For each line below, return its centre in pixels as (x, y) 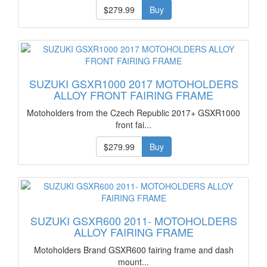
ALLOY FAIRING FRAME (133, 232)
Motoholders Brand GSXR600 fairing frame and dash (133, 250)
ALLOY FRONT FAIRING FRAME (133, 95)
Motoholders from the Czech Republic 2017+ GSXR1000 (133, 113)
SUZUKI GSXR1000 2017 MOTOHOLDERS (133, 83)
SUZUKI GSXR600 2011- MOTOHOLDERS (133, 221)
